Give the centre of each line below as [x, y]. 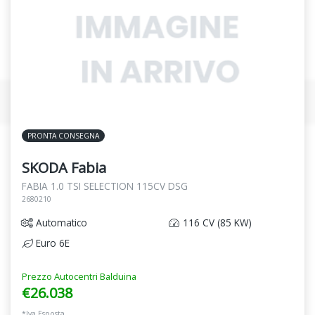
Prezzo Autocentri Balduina [79, 277]
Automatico [60, 223]
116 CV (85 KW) [216, 223]
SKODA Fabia [64, 168]
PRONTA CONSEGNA [63, 136]
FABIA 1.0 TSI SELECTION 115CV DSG [105, 186]
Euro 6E [51, 243]
